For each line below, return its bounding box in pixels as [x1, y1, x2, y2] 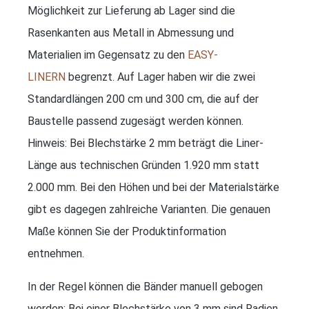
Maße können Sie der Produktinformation [28, 224, 226, 238]
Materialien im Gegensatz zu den [28, 48, 188, 61]
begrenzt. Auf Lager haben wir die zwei [66, 70, 255, 83]
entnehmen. [28, 246, 84, 260]
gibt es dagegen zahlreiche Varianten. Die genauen [28, 202, 270, 216]
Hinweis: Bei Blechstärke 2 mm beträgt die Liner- [28, 136, 263, 150]
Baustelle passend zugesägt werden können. [28, 114, 243, 128]
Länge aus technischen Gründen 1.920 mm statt [28, 158, 259, 172]
